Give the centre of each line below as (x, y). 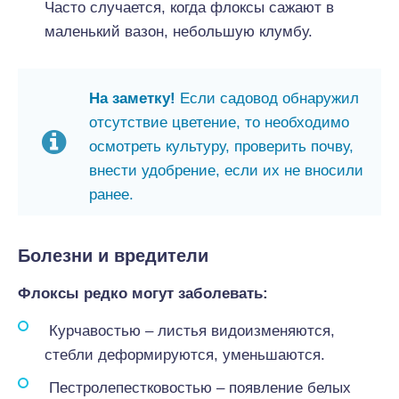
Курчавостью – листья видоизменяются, (190, 331)
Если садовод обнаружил (269, 98)
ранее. (111, 195)
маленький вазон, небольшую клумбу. (179, 32)
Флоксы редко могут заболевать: (143, 293)
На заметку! (134, 98)
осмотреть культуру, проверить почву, (221, 147)
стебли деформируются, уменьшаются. (185, 355)
